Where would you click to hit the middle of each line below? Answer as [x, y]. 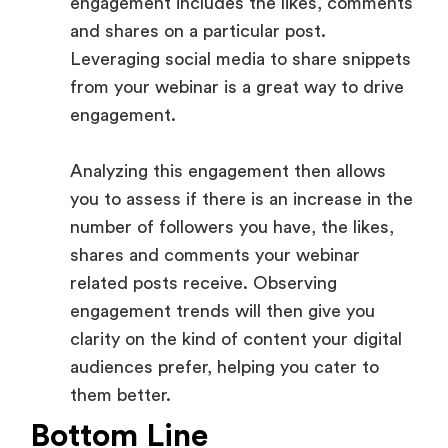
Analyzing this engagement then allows [228, 170]
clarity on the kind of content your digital [236, 338]
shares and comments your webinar [215, 254]
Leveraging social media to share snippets [240, 58]
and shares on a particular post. [198, 30]
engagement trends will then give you [222, 310]
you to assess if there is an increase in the [241, 198]
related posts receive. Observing [203, 282]
